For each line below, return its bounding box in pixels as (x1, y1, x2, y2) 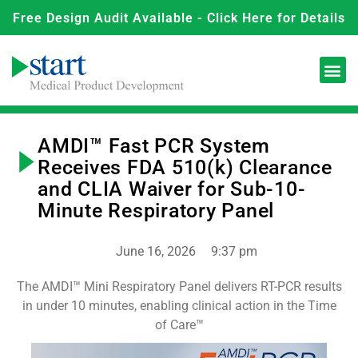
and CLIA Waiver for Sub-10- (38, 177, 306, 201)
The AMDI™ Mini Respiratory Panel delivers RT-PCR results (16, 278, 342, 294)
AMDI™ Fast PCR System (38, 133, 270, 157)
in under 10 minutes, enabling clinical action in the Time (22, 297, 336, 313)
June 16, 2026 (116, 243, 196, 259)
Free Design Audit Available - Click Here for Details (13, 10, 345, 26)
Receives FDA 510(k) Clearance (38, 155, 332, 179)
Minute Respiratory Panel (38, 198, 274, 222)
